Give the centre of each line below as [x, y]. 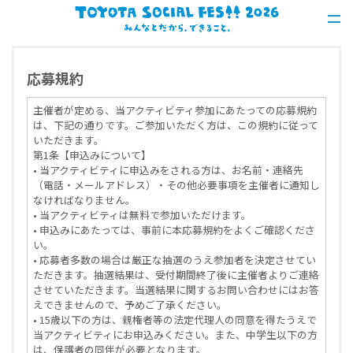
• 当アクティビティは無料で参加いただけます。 [142, 215]
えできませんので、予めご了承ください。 [130, 305]
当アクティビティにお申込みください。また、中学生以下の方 [175, 335]
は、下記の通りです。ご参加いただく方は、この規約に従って [175, 125]
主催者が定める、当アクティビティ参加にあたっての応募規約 [175, 110]
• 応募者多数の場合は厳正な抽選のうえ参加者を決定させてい [174, 260]
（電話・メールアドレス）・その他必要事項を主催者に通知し [176, 185]
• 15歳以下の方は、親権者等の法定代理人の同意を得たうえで [175, 320]
